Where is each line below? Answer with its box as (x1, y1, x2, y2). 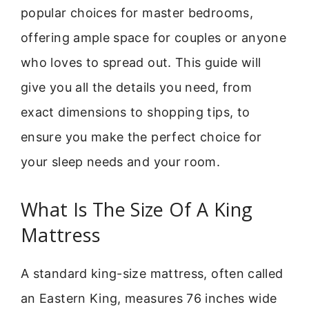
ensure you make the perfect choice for (21, 130, 262, 144)
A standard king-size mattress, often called (21, 266, 283, 281)
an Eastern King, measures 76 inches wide (21, 291, 277, 306)
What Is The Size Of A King (21, 197, 253, 223)
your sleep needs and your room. (21, 154, 221, 169)
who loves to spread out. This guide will (21, 55, 261, 70)
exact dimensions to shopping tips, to (21, 105, 250, 119)
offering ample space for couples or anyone (21, 30, 287, 45)
